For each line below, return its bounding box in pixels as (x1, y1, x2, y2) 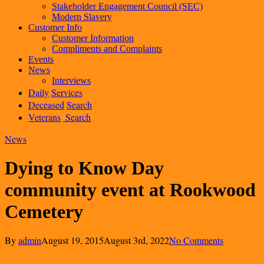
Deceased (28, 98, 64, 111)
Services (51, 86, 82, 98)
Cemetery (5, 201, 83, 223)
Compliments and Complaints (52, 44, 162, 54)
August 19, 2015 (41, 233, 104, 246)
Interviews (52, 75, 91, 85)
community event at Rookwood (5, 179, 256, 201)
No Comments (169, 233, 223, 246)
